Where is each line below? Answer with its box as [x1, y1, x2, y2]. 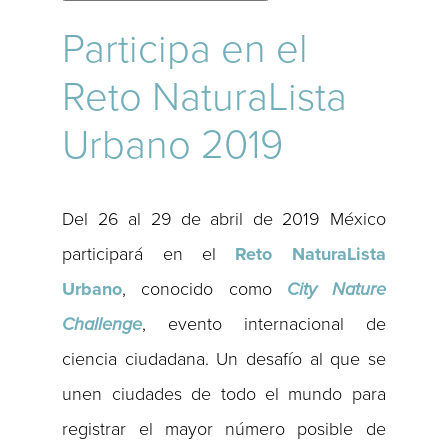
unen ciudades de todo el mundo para [62, 383, 386, 406]
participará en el [62, 243, 236, 266]
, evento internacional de [142, 313, 386, 336]
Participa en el [62, 25, 309, 73]
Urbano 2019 [62, 121, 284, 169]
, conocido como [122, 278, 287, 301]
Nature [331, 278, 386, 301]
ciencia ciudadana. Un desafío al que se [62, 348, 386, 371]
